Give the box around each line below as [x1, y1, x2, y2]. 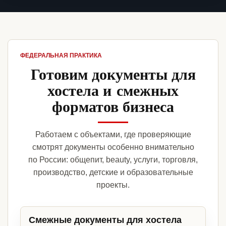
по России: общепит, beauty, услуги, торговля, [28, 155, 198, 164]
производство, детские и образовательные [33, 168, 193, 177]
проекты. [96, 181, 130, 190]
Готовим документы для [30, 63, 196, 85]
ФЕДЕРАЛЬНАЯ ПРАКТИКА [20, 52, 102, 60]
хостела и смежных [47, 79, 179, 101]
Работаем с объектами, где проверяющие [35, 130, 191, 139]
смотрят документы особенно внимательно [32, 143, 194, 152]
